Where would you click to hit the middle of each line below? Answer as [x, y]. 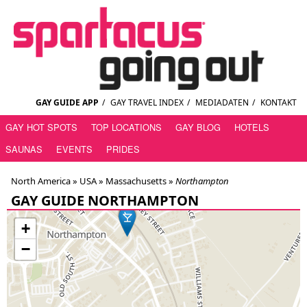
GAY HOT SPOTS [41, 127]
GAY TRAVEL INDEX [147, 103]
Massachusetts [135, 181]
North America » [44, 181]
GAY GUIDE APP [67, 103]
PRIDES [123, 149]
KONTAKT [279, 103]
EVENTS [74, 149]
